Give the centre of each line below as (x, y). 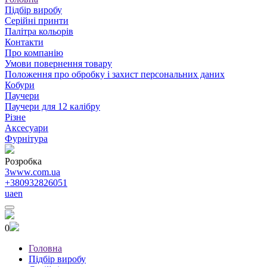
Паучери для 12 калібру (52, 106)
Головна (45, 248)
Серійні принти (37, 20)
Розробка (23, 161)
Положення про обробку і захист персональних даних (115, 74)
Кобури (20, 85)
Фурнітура (26, 138)
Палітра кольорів (39, 31)
